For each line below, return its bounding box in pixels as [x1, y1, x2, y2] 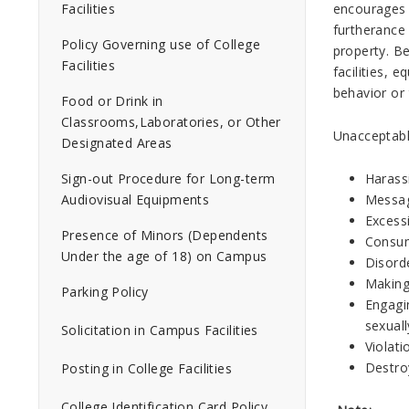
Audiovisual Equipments [61, 191, 210, 208]
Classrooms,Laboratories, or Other [61, 113, 281, 131]
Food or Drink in [61, 92, 163, 110]
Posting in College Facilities [61, 360, 233, 377]
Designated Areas [61, 134, 173, 152]
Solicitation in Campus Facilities [61, 321, 258, 339]
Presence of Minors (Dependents [61, 226, 268, 244]
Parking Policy [61, 283, 149, 300]
